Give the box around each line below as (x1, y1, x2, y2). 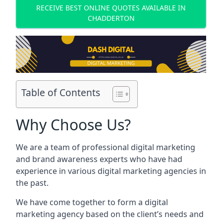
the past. (16, 177, 49, 188)
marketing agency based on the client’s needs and (16, 209, 204, 220)
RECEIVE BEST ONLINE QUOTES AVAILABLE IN (36, 2, 186, 12)
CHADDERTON (87, 13, 135, 23)
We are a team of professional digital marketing (16, 142, 195, 153)
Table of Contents (21, 86, 100, 100)
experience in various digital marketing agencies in (16, 166, 206, 176)
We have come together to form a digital (16, 197, 168, 208)
